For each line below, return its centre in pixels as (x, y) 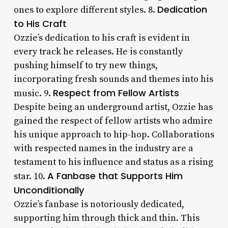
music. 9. (33, 93)
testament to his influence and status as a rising (113, 162)
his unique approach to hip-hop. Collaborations (114, 134)
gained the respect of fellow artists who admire (113, 121)
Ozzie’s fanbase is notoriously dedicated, (99, 204)
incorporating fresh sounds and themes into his (113, 79)
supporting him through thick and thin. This (106, 218)
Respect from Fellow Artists (116, 93)
